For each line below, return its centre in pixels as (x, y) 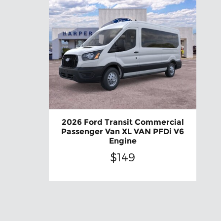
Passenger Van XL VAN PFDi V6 (123, 132)
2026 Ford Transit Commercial (123, 122)
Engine (123, 141)
